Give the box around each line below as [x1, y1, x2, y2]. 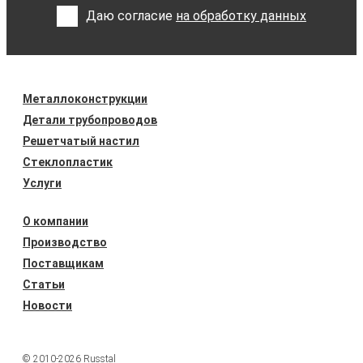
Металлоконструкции [23, 92, 147, 106]
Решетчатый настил [23, 135, 139, 148]
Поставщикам [23, 257, 104, 271]
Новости [23, 299, 72, 313]
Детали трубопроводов [23, 113, 157, 127]
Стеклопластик [23, 156, 113, 169]
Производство [23, 236, 107, 250]
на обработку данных [176, 8, 306, 24]
